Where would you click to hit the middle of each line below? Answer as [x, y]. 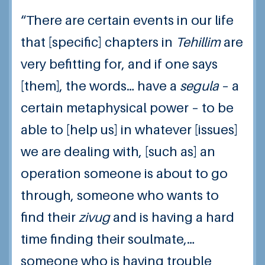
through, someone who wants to [120, 195]
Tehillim [198, 42]
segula [199, 86]
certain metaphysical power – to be [127, 108]
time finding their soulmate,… [108, 239]
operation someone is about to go [124, 173]
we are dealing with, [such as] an [118, 151]
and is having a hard [172, 217]
